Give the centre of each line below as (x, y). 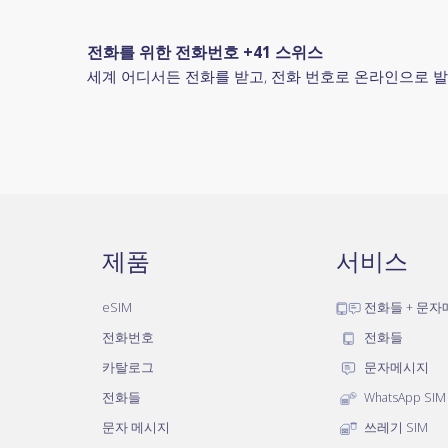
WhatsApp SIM (403, 397)
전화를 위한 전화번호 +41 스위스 (205, 52)
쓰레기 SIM (394, 427)
